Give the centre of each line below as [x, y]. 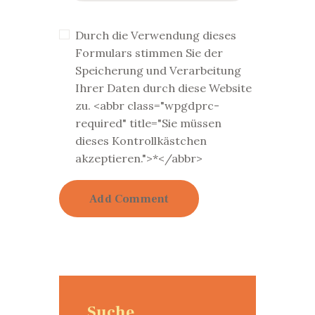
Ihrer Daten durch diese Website [163, 88]
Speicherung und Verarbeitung [158, 71]
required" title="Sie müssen [148, 123]
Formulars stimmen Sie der [149, 53]
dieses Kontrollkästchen [141, 141]
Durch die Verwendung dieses [155, 36]
